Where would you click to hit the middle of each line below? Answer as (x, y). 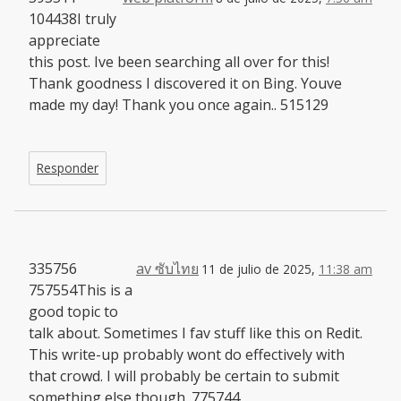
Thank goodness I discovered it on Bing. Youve (185, 83)
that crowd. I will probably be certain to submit (184, 375)
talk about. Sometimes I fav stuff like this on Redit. (196, 333)
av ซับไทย (167, 268)
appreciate (64, 40)
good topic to (73, 311)
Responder (68, 167)
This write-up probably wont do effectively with (187, 354)
